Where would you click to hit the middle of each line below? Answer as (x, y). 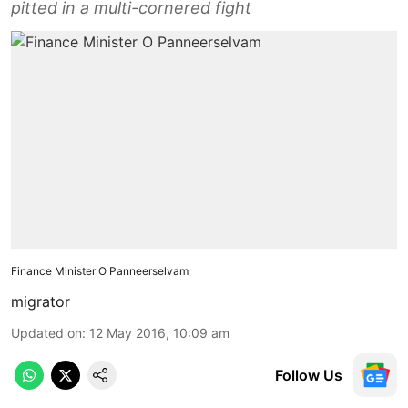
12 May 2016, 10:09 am (159, 332)
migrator (41, 301)
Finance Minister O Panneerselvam (100, 270)
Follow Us (309, 375)
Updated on (46, 332)
